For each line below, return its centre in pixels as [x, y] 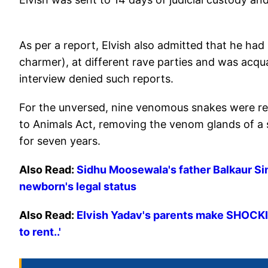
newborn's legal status [78, 187]
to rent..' [40, 232]
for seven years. [60, 141]
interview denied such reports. [98, 79]
